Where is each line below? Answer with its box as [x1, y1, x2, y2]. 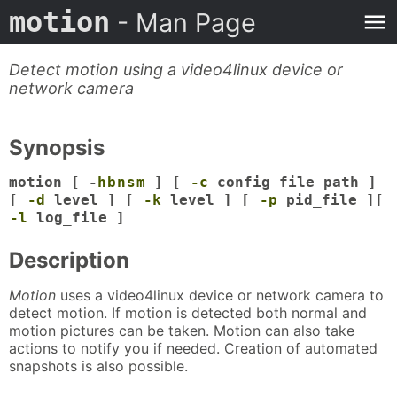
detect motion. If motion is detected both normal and [9, 303, 367, 322]
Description [9, 247, 129, 274]
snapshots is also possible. [9, 356, 188, 375]
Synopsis [9, 135, 105, 160]
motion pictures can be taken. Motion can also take [9, 321, 354, 339]
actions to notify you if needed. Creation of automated [9, 339, 378, 357]
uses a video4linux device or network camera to [56, 285, 384, 304]
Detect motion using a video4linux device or [9, 60, 343, 79]
